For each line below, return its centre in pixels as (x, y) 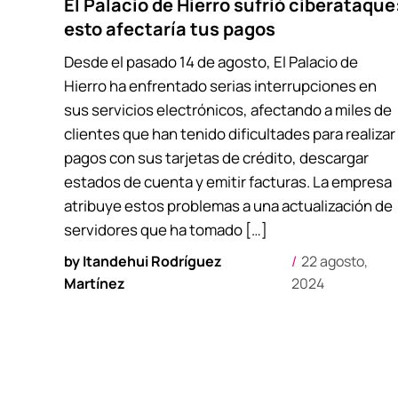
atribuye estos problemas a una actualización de (228, 205)
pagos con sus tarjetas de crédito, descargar (216, 157)
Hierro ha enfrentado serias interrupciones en (220, 85)
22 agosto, (334, 261)
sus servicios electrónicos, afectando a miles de (228, 109)
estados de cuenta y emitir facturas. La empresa (228, 181)
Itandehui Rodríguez (152, 261)
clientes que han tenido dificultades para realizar (230, 133)
